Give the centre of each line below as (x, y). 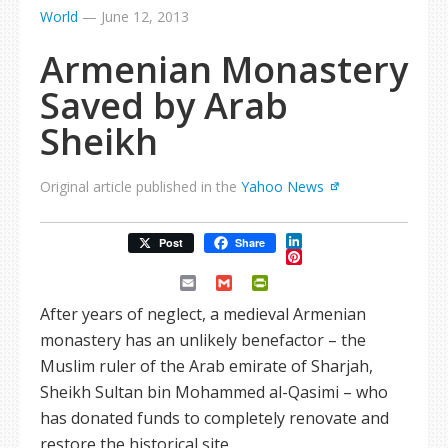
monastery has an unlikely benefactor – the (203, 340)
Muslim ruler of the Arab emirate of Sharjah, (206, 366)
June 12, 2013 (145, 16)
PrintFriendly (316, 283)
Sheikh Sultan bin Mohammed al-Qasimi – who (214, 392)
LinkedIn (334, 241)
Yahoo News (282, 186)
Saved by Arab (164, 105)
